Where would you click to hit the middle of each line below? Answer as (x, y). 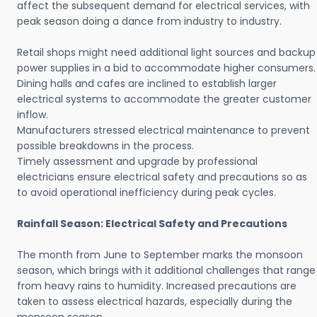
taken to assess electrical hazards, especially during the (155, 302)
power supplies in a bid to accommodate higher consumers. (166, 68)
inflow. (33, 115)
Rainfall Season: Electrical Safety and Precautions (152, 224)
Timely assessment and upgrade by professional (137, 162)
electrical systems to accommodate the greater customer (164, 99)
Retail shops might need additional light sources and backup (166, 53)
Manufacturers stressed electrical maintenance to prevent (163, 131)
